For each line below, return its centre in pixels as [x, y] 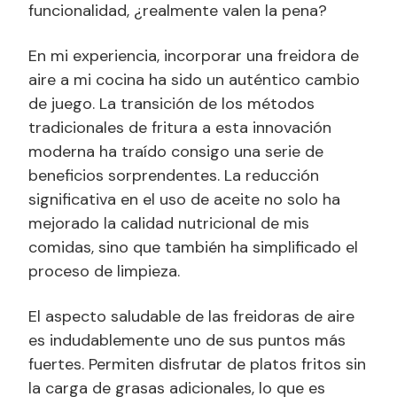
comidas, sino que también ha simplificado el [193, 247]
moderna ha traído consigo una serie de [176, 151]
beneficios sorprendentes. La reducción [174, 175]
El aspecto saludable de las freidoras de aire [191, 316]
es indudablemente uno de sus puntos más [187, 340]
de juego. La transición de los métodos [171, 103]
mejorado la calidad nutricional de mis [169, 223]
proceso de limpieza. [104, 271]
